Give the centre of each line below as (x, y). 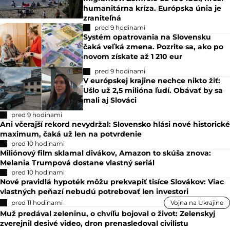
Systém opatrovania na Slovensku (147, 37)
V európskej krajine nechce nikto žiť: (152, 81)
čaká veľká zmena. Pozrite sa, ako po (154, 47)
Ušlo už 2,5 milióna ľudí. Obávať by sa (153, 91)
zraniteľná (102, 18)
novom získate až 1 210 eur (133, 57)
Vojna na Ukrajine (197, 203)
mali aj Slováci (110, 100)
